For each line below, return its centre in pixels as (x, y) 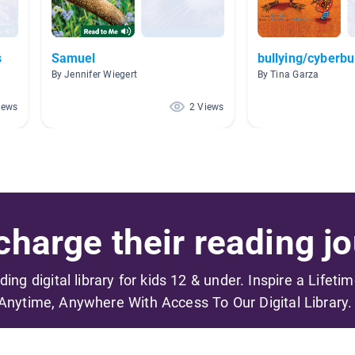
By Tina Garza (288, 75)
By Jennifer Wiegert (94, 75)
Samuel (73, 59)
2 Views (206, 107)
